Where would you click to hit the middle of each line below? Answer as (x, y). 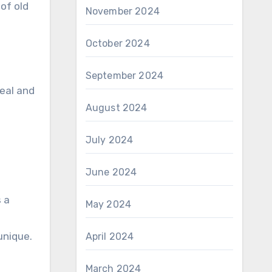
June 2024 (111, 172)
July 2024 (109, 140)
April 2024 (110, 236)
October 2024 (117, 43)
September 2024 (124, 76)
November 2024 (123, 11)
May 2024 (108, 204)
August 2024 (116, 108)
